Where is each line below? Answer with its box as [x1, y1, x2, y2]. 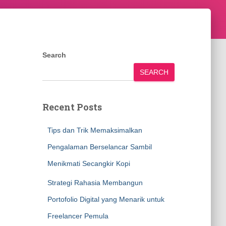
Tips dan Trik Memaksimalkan [47, 126, 142, 134]
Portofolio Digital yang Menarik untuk [47, 195, 164, 203]
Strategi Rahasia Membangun [47, 179, 143, 187]
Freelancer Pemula [47, 212, 108, 220]
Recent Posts [42, 101, 102, 113]
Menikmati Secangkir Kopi [47, 159, 130, 167]
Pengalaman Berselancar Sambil [47, 143, 152, 151]
